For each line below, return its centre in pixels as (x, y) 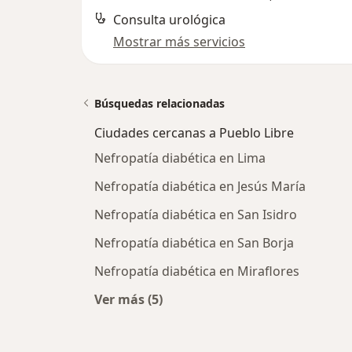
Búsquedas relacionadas (159, 103)
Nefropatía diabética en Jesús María (200, 186)
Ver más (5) (128, 299)
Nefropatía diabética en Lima (180, 158)
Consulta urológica (169, 20)
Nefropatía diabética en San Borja (194, 243)
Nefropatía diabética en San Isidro (196, 214)
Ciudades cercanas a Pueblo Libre (194, 133)
